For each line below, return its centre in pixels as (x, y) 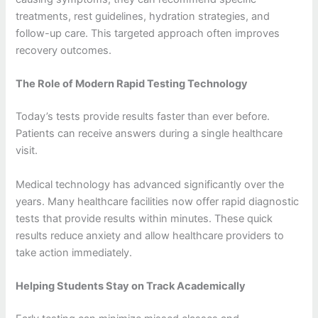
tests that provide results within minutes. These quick (144, 218)
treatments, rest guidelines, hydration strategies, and (143, 17)
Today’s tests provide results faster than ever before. (143, 117)
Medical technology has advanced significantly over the (150, 184)
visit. (27, 151)
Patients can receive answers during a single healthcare (149, 134)
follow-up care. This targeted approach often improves (148, 34)
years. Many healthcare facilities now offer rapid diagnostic (158, 201)
